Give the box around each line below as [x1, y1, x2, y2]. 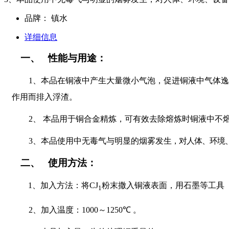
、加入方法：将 [32, 181, 89, 190]
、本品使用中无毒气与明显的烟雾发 [33, 136, 164, 146]
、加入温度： [33, 205, 82, 215]
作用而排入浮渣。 [12, 93, 77, 102]
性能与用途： [48, 52, 106, 63]
